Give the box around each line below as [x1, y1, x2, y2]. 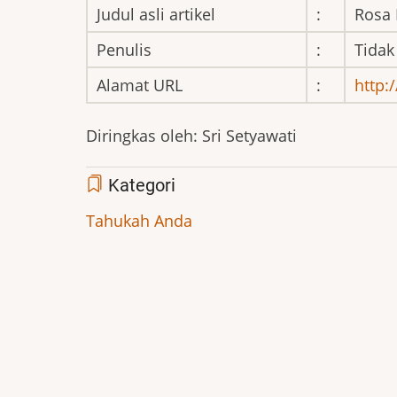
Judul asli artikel [97, 3, 215, 25]
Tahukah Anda [86, 210, 192, 232]
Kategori [104, 175, 175, 197]
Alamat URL [97, 74, 183, 96]
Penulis [97, 38, 152, 60]
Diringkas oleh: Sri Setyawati [86, 124, 297, 146]
